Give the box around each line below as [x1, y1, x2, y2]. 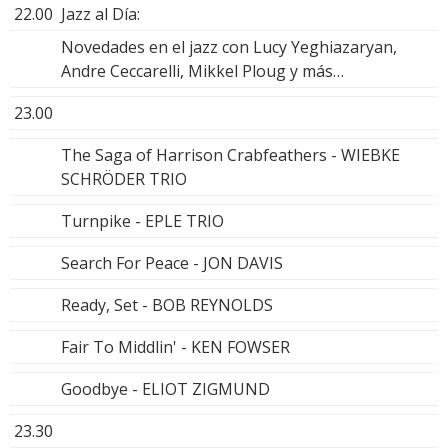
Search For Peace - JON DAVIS [61, 251, 283, 274]
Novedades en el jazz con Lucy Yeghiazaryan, [61, 35, 397, 58]
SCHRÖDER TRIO [61, 167, 187, 190]
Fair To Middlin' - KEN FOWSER [61, 335, 290, 358]
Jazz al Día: [61, 2, 140, 25]
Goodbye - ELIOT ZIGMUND [61, 377, 270, 400]
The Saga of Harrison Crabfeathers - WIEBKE [61, 143, 400, 166]
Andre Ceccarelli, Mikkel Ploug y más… [61, 59, 344, 82]
